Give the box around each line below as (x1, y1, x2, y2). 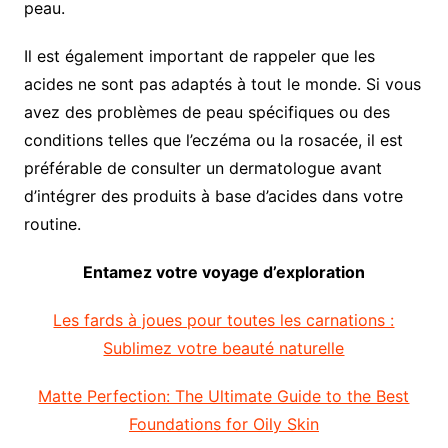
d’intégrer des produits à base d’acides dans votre (23, 186, 403, 207)
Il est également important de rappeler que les (23, 46, 375, 67)
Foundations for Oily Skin (128, 414, 319, 435)
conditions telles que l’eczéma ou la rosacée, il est (23, 130, 403, 151)
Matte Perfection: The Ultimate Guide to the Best (38, 386, 410, 407)
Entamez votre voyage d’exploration (82, 262, 365, 283)
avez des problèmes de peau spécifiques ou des (23, 102, 390, 123)
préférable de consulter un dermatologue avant (23, 158, 382, 179)
